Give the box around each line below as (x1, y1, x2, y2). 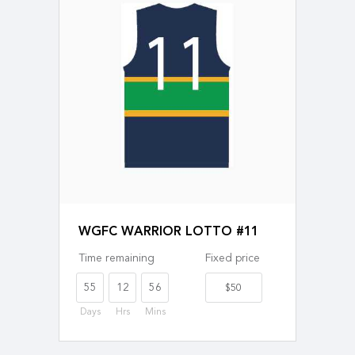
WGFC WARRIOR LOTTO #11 (78, 226, 258, 239)
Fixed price (204, 254, 260, 265)
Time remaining (78, 254, 155, 265)
